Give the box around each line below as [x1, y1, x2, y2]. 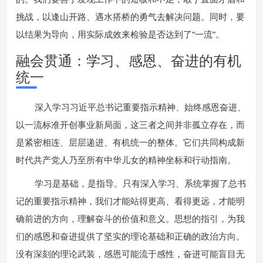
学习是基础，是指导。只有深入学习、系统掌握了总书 [35, 177, 246, 189]
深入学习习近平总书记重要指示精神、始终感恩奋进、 [35, 101, 246, 113]
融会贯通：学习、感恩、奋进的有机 [16, 50, 241, 70]
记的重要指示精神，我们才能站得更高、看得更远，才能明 [16, 195, 245, 207]
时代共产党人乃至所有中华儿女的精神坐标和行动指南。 [16, 154, 236, 166]
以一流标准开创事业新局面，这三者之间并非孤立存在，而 [16, 119, 245, 130]
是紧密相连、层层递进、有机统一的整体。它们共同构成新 [16, 136, 245, 148]
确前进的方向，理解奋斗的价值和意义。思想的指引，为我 [16, 213, 245, 224]
